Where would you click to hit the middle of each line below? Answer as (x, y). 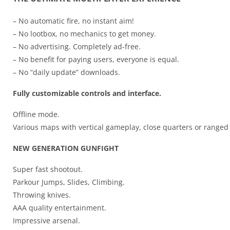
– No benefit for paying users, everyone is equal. (96, 60)
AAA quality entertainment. (60, 208)
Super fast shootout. (48, 169)
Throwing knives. (42, 195)
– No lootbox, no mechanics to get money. (84, 34)
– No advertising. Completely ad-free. (77, 47)
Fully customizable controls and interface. (87, 93)
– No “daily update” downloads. (66, 72)
